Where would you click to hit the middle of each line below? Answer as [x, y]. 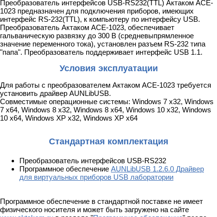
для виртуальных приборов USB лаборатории [96, 177]
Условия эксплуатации [108, 68]
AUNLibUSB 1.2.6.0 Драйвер [157, 169]
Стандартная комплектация [108, 141]
